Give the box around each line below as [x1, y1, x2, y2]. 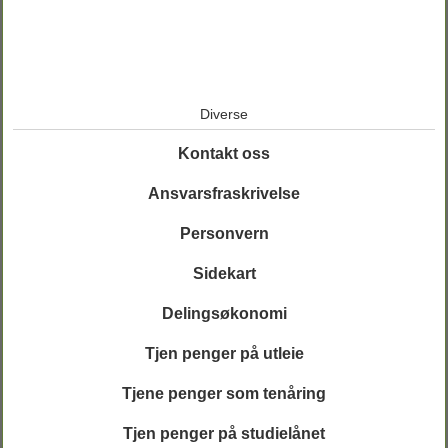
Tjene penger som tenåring [122, 385, 326, 402]
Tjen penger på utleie [144, 345, 304, 362]
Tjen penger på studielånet [123, 425, 325, 442]
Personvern [179, 225, 269, 242]
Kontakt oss [178, 145, 270, 162]
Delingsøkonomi [161, 305, 287, 322]
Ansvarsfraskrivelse [148, 185, 300, 202]
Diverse [200, 106, 248, 122]
